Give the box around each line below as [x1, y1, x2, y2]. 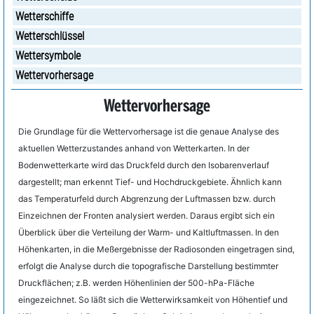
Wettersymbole [15, 49, 81, 62]
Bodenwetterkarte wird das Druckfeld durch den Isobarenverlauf [18, 160, 269, 170]
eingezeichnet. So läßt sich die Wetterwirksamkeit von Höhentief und [18, 294, 287, 305]
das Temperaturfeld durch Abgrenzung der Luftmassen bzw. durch [18, 193, 275, 204]
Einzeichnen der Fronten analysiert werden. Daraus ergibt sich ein [18, 210, 275, 221]
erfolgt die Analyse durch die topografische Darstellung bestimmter [18, 261, 278, 271]
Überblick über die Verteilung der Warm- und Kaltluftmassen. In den [18, 227, 279, 238]
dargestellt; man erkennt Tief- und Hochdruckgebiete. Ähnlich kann [18, 177, 282, 187]
